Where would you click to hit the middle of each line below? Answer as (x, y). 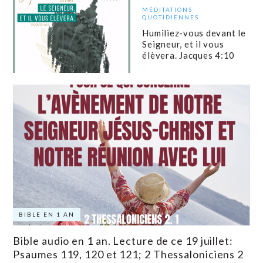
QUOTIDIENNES (171, 17)
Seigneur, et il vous (183, 44)
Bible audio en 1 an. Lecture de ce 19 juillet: (123, 241)
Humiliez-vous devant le (194, 33)
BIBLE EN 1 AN (47, 215)
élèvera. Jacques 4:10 (190, 55)
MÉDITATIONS (168, 9)
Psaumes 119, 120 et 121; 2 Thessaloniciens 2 (129, 254)
